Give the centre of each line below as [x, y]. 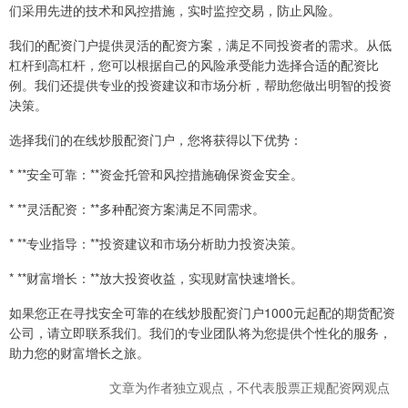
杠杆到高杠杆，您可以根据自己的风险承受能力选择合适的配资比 [194, 64]
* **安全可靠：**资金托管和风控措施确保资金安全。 [156, 173]
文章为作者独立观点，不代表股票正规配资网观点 [250, 387]
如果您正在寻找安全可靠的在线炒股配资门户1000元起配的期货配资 [202, 312]
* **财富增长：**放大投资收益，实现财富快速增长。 [156, 277]
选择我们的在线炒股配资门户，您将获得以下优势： [156, 139]
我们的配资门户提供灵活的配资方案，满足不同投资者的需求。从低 [200, 44]
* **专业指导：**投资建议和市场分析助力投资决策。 [156, 243]
